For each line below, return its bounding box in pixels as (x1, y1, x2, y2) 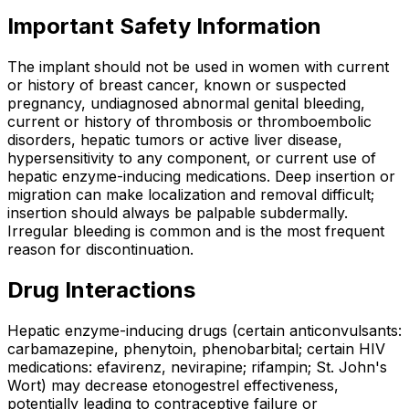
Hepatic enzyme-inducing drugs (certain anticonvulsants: (7, 321, 402, 341)
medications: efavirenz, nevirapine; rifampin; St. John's (7, 358, 387, 377)
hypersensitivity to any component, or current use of (7, 149, 376, 168)
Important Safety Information (7, 13, 321, 40)
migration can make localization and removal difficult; (7, 185, 374, 204)
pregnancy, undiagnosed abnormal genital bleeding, (7, 94, 365, 113)
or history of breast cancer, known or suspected (7, 76, 346, 95)
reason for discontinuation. (7, 240, 194, 259)
